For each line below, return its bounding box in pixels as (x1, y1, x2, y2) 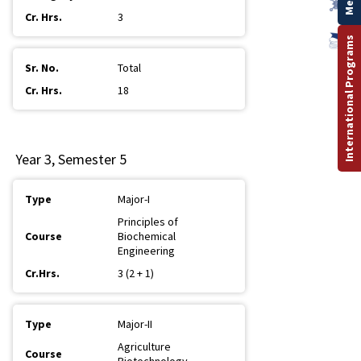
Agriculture (118, 339, 171, 354)
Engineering (118, 243, 175, 258)
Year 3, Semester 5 (15, 150, 127, 168)
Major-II (118, 317, 152, 331)
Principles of (118, 214, 178, 229)
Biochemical (118, 229, 176, 243)
